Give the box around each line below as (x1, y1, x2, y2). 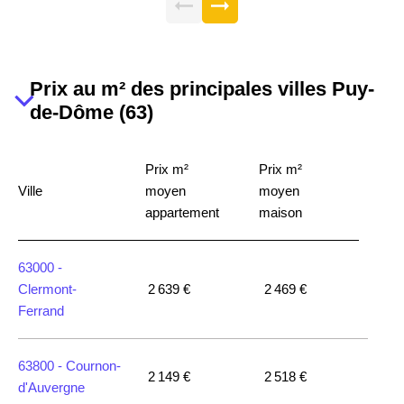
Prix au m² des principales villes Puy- (29, 78, 374, 100)
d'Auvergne (18, 380, 85, 395)
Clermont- (18, 281, 77, 297)
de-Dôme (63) (29, 101, 153, 124)
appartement (145, 205, 219, 220)
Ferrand (18, 303, 64, 318)
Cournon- (66, 358, 121, 373)
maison (259, 205, 302, 220)
